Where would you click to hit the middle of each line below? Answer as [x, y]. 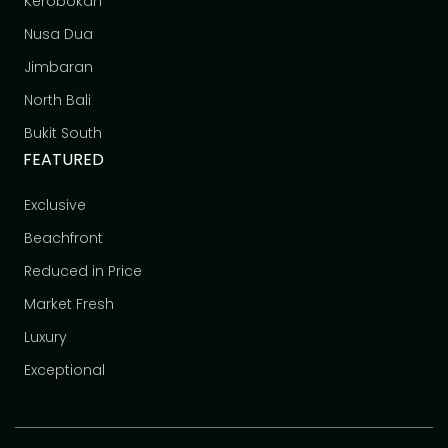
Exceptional [65, 369]
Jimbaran [59, 66]
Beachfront [64, 237]
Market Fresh [69, 303]
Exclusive [55, 204]
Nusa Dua [59, 33]
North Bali [58, 99]
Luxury [46, 336]
